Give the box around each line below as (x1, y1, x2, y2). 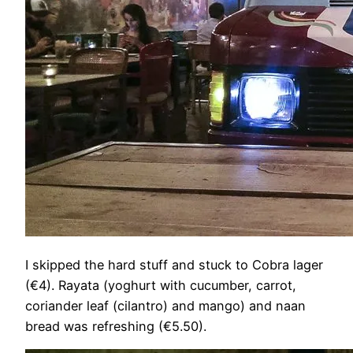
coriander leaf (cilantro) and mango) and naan (25, 298, 306, 314)
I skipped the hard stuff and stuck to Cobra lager (25, 257, 323, 273)
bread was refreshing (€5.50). (25, 318, 206, 335)
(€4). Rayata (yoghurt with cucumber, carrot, (25, 277, 296, 294)
